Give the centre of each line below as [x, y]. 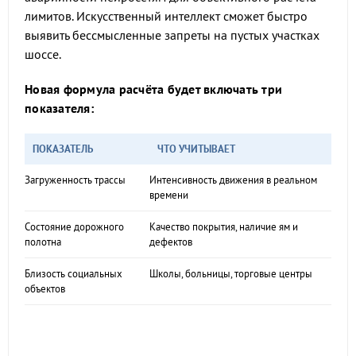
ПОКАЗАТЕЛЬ [63, 149]
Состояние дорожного [74, 227]
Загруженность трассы [75, 180]
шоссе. [43, 54]
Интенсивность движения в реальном [233, 180]
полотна [43, 242]
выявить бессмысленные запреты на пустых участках [172, 35]
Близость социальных [74, 274]
